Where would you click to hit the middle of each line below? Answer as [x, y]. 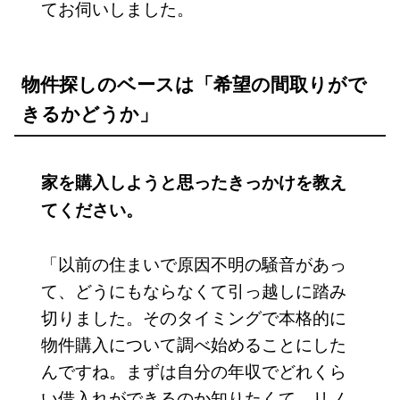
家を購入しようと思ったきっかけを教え [193, 182]
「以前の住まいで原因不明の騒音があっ [193, 263]
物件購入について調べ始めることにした [193, 344]
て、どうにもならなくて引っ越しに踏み [193, 290]
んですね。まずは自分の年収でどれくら [193, 371]
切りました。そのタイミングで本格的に [193, 317]
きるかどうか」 [89, 113]
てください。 [92, 210]
